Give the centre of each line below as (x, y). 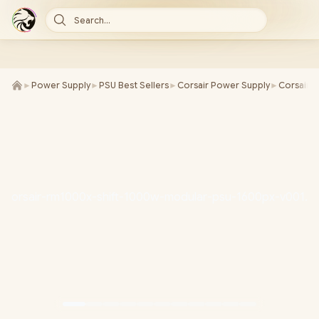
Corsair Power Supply (224, 85)
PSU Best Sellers (134, 85)
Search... (92, 20)
